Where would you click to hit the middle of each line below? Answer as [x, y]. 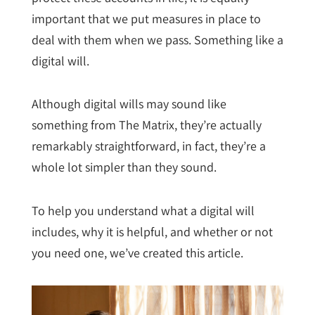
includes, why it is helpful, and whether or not [152, 231]
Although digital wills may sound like [129, 104]
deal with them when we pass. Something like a [157, 39]
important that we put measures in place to [146, 18]
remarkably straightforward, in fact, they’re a [148, 146]
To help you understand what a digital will [143, 210]
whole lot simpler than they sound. [124, 167]
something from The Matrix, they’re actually [146, 125]
